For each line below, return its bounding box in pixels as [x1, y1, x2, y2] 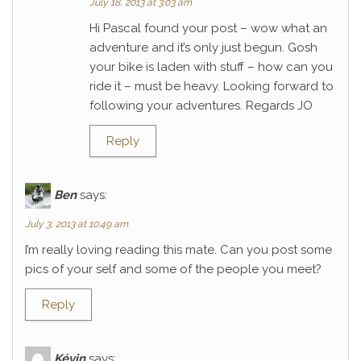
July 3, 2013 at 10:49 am [25, 218, 128, 230]
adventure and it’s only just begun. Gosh [89, 40, 317, 55]
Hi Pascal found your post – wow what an [89, 21, 327, 35]
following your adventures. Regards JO [89, 98, 313, 113]
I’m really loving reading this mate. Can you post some [25, 243, 332, 257]
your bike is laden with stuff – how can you [89, 60, 333, 74]
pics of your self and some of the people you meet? [25, 262, 322, 276]
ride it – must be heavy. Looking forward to [89, 79, 334, 93]
